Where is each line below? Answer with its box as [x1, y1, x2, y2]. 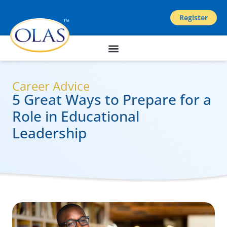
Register [179, 13, 208, 22]
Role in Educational [12, 106, 139, 126]
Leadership [12, 123, 87, 142]
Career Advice [12, 78, 90, 94]
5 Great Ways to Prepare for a [12, 90, 211, 109]
